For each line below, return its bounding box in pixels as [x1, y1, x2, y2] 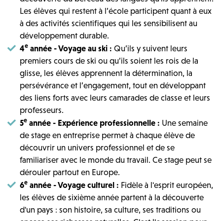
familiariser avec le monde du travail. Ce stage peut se [20, 154, 212, 165]
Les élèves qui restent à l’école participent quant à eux [20, 5, 212, 16]
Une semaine [162, 117, 208, 128]
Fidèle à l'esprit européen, [121, 180, 213, 190]
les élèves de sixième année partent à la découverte [20, 192, 204, 202]
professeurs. [20, 105, 64, 115]
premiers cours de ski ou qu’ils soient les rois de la [20, 55, 198, 66]
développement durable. [20, 30, 109, 40]
